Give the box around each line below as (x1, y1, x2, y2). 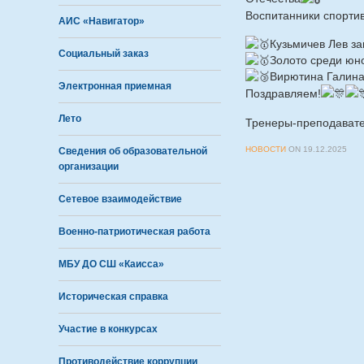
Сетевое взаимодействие (58, 193, 182, 205)
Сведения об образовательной (58, 145, 207, 157)
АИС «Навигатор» (58, 15, 145, 27)
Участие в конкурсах (58, 323, 158, 335)
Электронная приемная (58, 80, 171, 92)
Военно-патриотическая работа (58, 226, 210, 237)
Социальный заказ (58, 48, 149, 59)
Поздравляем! (245, 87, 321, 100)
